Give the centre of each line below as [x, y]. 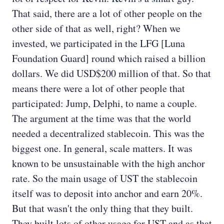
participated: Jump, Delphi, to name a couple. [104, 103]
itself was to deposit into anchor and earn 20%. [107, 193]
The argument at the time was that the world [101, 118]
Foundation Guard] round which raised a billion [109, 58]
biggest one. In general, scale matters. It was [102, 148]
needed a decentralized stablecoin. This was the [108, 133]
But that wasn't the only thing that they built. [102, 208]
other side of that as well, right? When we [96, 28]
